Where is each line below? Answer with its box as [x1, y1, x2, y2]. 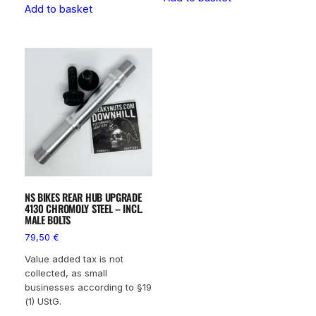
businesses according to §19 [24, 281, 152, 293]
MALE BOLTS [24, 212, 71, 227]
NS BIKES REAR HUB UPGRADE [24, 189, 142, 205]
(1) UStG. [24, 296, 61, 308]
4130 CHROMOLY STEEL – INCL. [24, 200, 143, 216]
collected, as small [24, 267, 107, 279]
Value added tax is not [24, 253, 123, 265]
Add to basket [24, 2, 92, 16]
